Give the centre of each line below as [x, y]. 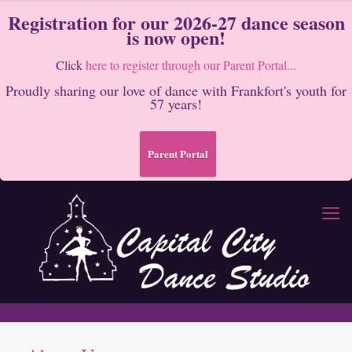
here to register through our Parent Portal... [191, 65]
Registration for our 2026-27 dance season [176, 22]
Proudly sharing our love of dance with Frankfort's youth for [176, 90]
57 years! [176, 104]
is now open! [176, 37]
